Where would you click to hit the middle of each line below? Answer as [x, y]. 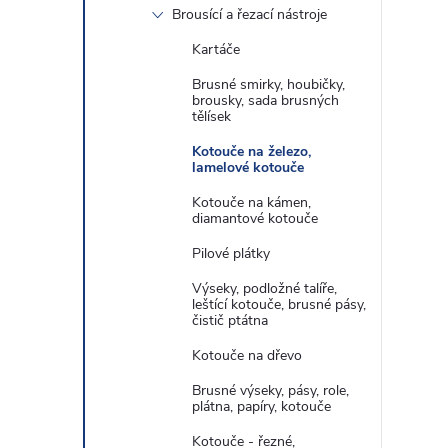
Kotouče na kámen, [251, 202]
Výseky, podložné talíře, [264, 288]
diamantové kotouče [255, 218]
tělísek [211, 116]
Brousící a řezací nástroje [249, 14]
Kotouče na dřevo [247, 355]
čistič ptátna [230, 320]
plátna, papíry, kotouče [261, 406]
